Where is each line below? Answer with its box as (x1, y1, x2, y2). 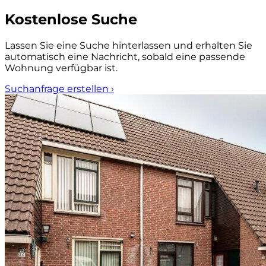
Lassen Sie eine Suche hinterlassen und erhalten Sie (5, 40, 252, 52)
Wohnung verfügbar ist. (5, 62, 118, 74)
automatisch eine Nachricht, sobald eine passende (5, 51, 245, 63)
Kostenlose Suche (5, 11, 137, 28)
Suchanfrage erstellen (5, 83, 111, 95)
